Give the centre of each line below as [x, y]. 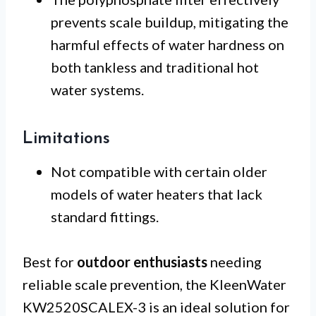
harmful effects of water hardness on [168, 44]
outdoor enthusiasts [142, 261]
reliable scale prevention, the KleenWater [154, 284]
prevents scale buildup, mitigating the [170, 22]
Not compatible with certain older [159, 171]
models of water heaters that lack [157, 194]
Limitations [66, 139]
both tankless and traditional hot [155, 67]
